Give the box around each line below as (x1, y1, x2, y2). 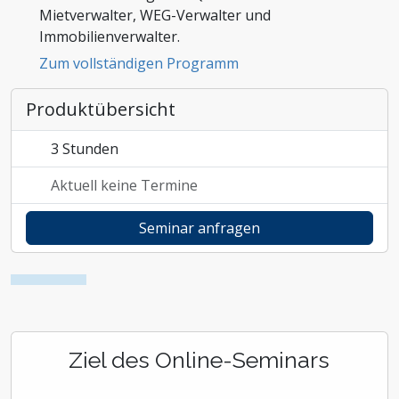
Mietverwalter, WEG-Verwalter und (39, 5, 271, 25)
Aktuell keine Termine (51, 175, 198, 195)
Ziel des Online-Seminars (68, 346, 330, 373)
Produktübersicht (26, 97, 175, 121)
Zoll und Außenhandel (18, 17, 143, 34)
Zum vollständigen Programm (39, 53, 239, 73)
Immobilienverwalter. (39, 27, 180, 46)
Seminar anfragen (139, 218, 260, 238)
